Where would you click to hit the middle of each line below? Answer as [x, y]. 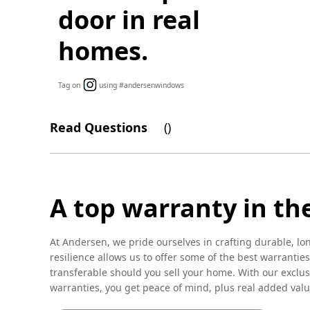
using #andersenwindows [140, 85]
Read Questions [98, 128]
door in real [129, 20]
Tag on [69, 85]
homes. [103, 51]
